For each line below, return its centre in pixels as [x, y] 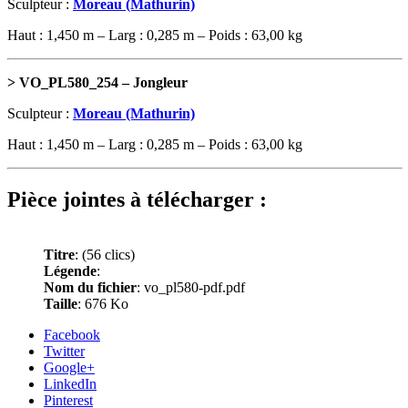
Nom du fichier [90, 287]
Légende [70, 270]
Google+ [69, 367]
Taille [61, 303]
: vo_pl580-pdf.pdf [191, 287]
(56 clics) [108, 254]
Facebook [72, 334]
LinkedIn [70, 383]
